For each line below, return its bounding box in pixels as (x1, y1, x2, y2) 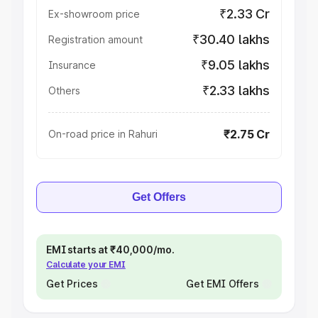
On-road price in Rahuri (48, 128, 158, 140)
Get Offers (132, 191, 186, 203)
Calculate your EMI (46, 259, 126, 270)
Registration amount (48, 33, 143, 45)
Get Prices (46, 278, 98, 290)
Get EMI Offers (185, 278, 259, 290)
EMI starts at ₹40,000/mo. (46, 243, 175, 256)
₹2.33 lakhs (202, 83, 270, 98)
